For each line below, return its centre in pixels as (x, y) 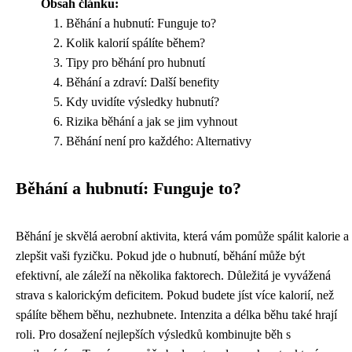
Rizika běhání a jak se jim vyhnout (152, 122)
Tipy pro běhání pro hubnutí (136, 63)
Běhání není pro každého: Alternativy (159, 141)
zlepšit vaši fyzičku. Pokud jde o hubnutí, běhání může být (160, 256)
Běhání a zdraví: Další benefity (143, 82)
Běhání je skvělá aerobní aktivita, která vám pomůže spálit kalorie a (182, 236)
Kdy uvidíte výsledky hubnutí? (143, 102)
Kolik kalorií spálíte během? (136, 43)
